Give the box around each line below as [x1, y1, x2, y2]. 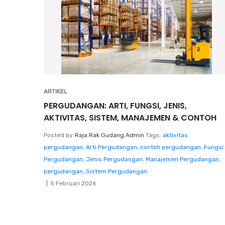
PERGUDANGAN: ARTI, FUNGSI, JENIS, [44, 99, 187, 111]
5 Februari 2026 [50, 179, 96, 187]
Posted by [44, 131, 73, 139]
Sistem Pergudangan [86, 167, 147, 175]
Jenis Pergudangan [86, 155, 143, 163]
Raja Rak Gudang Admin [75, 131, 144, 139]
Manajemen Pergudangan [146, 155, 219, 163]
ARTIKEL [44, 87, 67, 95]
